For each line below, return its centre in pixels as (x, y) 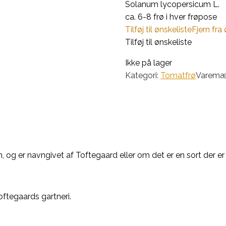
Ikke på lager (149, 63)
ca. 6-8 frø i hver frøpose (171, 17)
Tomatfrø (178, 75)
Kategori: (143, 75)
